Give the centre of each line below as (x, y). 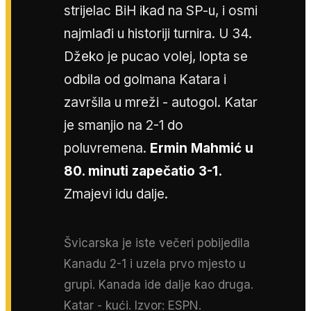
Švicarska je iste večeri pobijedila (157, 243)
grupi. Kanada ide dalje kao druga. (159, 285)
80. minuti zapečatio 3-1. (143, 171)
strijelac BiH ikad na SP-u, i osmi (161, 11)
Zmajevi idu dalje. (116, 194)
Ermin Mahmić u (202, 149)
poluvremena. (107, 149)
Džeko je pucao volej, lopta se (156, 57)
